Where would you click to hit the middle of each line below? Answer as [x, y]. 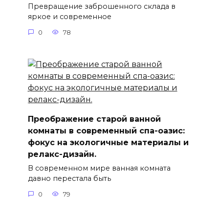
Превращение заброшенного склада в [101, 7]
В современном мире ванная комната [99, 168]
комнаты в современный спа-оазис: [106, 131]
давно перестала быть [69, 179]
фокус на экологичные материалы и [108, 142]
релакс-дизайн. [62, 154]
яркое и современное [69, 17]
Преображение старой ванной [94, 119]
